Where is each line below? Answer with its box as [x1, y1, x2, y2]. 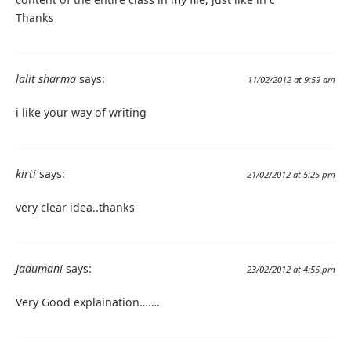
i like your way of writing [16, 104, 147, 120]
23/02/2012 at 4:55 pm [247, 263, 335, 276]
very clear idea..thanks [16, 200, 135, 215]
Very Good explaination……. [16, 295, 160, 310]
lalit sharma [16, 71, 76, 86]
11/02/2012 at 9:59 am [248, 73, 335, 85]
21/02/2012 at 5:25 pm [247, 168, 335, 181]
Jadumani [16, 261, 63, 277]
